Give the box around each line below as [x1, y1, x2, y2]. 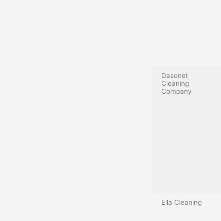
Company [161, 87, 192, 95]
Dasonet [161, 71, 188, 79]
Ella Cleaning [161, 198, 202, 206]
